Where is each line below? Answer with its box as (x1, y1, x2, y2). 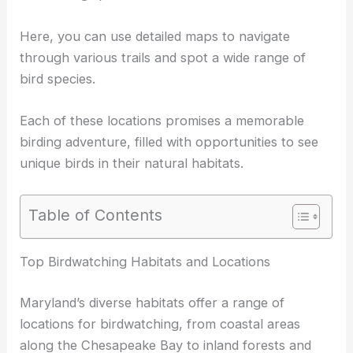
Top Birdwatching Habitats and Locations (20, 316, 271, 333)
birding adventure (20, 133, 128, 150)
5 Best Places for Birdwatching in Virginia (83, 254, 332, 270)
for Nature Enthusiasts (20, 275, 158, 292)
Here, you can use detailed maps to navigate (20, 28, 291, 44)
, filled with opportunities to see (127, 133, 319, 150)
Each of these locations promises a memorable (20, 112, 305, 128)
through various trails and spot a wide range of (20, 49, 307, 65)
